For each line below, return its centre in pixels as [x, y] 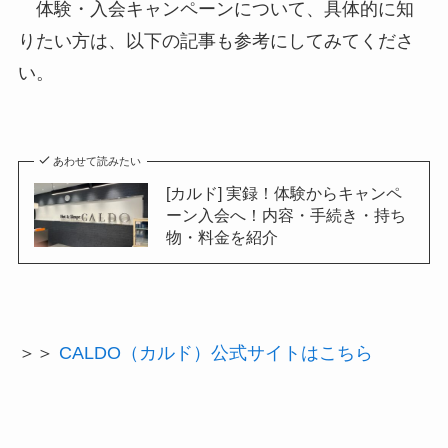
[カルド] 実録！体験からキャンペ [283, 193]
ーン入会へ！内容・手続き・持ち [285, 215]
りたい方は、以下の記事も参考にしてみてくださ [215, 40]
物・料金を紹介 [221, 237]
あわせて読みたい [97, 161]
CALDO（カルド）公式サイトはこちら [215, 352]
